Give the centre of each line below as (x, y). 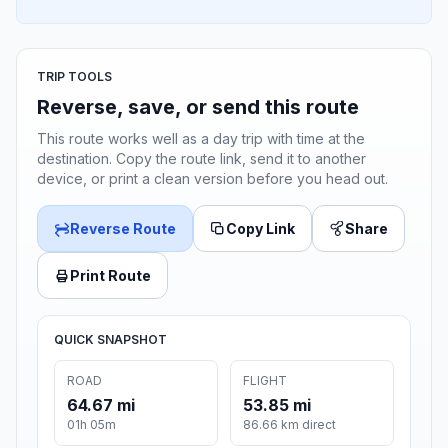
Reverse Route (123, 229)
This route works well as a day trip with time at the (201, 139)
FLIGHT (265, 381)
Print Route (110, 276)
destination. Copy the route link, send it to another (201, 159)
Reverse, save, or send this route (198, 107)
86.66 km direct (289, 425)
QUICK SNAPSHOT (110, 340)
